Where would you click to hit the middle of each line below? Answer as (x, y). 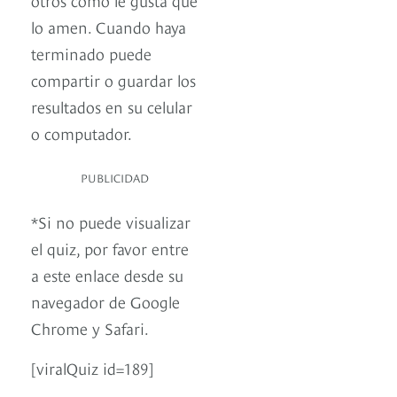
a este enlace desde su (107, 275)
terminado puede (91, 53)
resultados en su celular (112, 106)
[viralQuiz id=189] (92, 368)
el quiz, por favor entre (110, 248)
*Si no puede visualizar (111, 222)
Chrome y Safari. (90, 328)
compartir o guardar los (113, 80)
